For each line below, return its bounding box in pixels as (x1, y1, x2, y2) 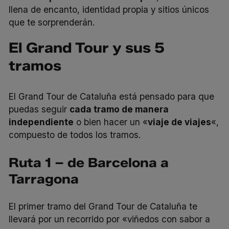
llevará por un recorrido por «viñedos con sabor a (9, 213, 211, 224)
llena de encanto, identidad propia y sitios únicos (9, 4, 210, 15)
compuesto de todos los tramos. (9, 129, 141, 141)
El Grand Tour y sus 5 (9, 39, 165, 57)
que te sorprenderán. (9, 17, 95, 28)
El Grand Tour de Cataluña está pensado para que (9, 91, 215, 102)
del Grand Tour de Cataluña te (74, 200, 198, 212)
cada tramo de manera (70, 104, 169, 115)
